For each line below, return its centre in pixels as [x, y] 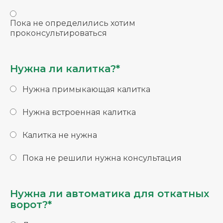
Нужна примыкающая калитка [86, 90]
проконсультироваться [58, 33]
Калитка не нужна [60, 135]
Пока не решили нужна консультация [102, 158]
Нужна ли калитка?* [65, 69]
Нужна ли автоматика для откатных [110, 194]
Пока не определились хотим [73, 23]
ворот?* [31, 205]
